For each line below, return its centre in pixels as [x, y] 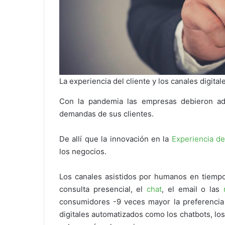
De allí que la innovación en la [116, 139]
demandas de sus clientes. [106, 114]
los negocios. [84, 152]
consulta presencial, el [103, 189]
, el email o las [193, 189]
